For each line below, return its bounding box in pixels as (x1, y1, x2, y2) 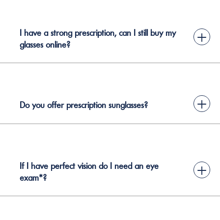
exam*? (20, 172, 47, 183)
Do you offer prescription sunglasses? (20, 100, 148, 110)
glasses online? (20, 39, 70, 50)
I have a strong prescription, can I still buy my (20, 27, 176, 38)
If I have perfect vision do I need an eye (20, 160, 159, 171)
